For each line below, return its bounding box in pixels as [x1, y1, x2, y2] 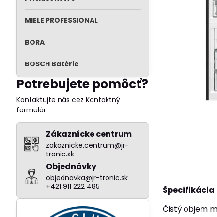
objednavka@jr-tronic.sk [46, 173, 128, 183]
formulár [16, 105, 46, 115]
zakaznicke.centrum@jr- [46, 140, 129, 150]
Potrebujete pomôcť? [16, 76, 148, 93]
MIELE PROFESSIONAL [24, 15, 98, 25]
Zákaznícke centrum [46, 128, 132, 139]
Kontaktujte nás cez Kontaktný [16, 95, 120, 105]
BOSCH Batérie [24, 59, 79, 69]
